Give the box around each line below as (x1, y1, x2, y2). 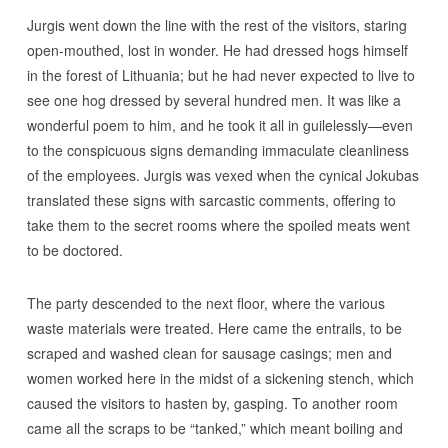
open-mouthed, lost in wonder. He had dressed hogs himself (26, 40, 408, 60)
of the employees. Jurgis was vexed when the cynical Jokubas (26, 165, 419, 185)
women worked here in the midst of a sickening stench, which (26, 368, 414, 388)
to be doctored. (26, 240, 123, 260)
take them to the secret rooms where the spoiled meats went (26, 215, 410, 235)
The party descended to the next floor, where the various (26, 293, 385, 313)
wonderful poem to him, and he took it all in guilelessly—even (26, 115, 413, 135)
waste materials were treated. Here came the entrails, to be (26, 318, 402, 338)
